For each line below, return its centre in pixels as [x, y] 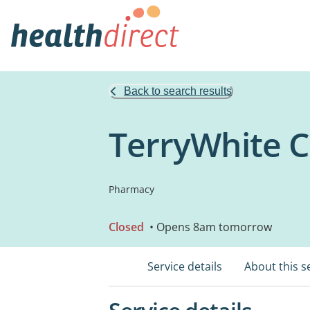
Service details [185, 266]
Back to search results [178, 91]
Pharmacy [131, 189]
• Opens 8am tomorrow [209, 227]
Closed [126, 227]
